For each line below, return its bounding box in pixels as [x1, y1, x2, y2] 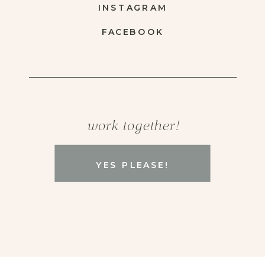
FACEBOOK [101, 26, 164, 37]
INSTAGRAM [98, 2, 167, 14]
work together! [86, 119, 179, 134]
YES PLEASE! [96, 160, 169, 171]
